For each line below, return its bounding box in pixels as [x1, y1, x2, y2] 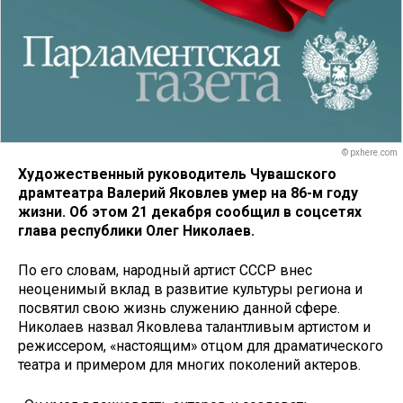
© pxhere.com [342, 148, 398, 158]
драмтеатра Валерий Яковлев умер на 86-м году [18, 184, 358, 201]
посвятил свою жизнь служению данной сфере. [18, 300, 340, 318]
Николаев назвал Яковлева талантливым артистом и [18, 318, 371, 336]
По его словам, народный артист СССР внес [18, 262, 312, 280]
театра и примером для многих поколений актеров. [18, 356, 361, 374]
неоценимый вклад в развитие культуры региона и [18, 281, 363, 299]
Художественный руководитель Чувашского [18, 165, 336, 183]
